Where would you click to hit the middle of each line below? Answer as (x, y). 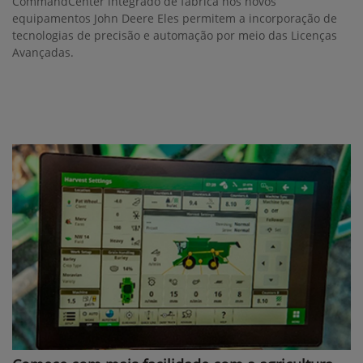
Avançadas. (43, 53)
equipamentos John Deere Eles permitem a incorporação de (175, 19)
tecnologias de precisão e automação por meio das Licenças (175, 36)
